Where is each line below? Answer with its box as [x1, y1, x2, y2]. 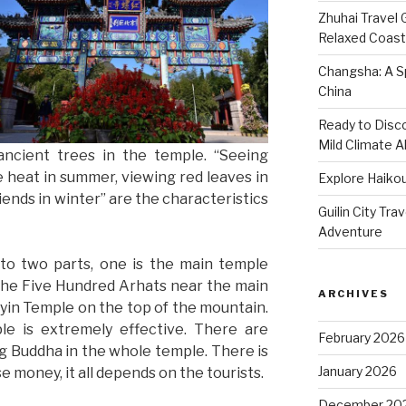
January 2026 [317, 362, 397, 379]
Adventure [317, 223, 382, 239]
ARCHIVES [317, 286, 389, 300]
